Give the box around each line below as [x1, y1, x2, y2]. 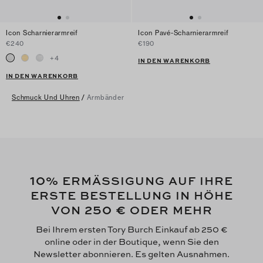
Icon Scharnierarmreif [6, 29, 78, 38]
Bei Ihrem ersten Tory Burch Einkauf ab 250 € [35, 223, 228, 236]
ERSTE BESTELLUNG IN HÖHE [30, 187, 233, 204]
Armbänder [86, 93, 124, 102]
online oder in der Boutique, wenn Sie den [44, 235, 219, 248]
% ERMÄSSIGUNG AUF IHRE [46, 173, 233, 189]
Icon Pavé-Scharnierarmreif [138, 29, 229, 38]
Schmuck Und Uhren [12, 93, 80, 102]
